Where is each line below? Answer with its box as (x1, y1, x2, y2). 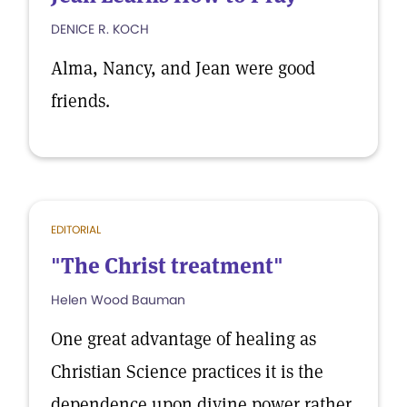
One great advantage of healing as (51, 327, 316, 351)
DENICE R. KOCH (51, 20, 149, 38)
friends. (51, 89, 110, 113)
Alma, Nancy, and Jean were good (51, 56, 315, 80)
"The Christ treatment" (51, 252, 283, 280)
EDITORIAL (51, 222, 101, 237)
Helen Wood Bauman (51, 291, 185, 309)
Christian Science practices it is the (51, 360, 323, 383)
